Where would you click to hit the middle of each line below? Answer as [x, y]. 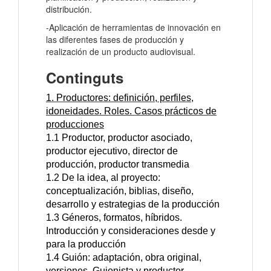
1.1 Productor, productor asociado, [119, 138]
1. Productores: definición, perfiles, [120, 98]
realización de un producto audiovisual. [121, 52]
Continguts [85, 78]
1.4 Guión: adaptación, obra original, [124, 258]
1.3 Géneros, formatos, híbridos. [114, 218]
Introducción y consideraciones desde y [131, 231]
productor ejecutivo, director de [112, 151]
